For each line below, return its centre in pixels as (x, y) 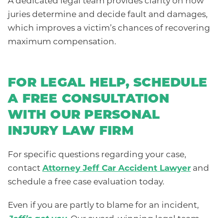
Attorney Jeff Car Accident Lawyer (117, 169)
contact (25, 169)
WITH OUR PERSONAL (84, 116)
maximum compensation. (62, 42)
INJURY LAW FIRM (71, 132)
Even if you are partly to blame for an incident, (103, 206)
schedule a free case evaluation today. (86, 182)
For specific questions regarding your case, (97, 155)
